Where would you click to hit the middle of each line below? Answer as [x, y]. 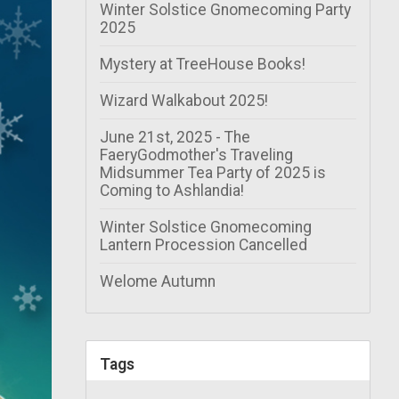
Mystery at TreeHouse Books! [203, 64]
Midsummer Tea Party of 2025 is [213, 172]
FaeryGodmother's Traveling [196, 155]
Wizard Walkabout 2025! [184, 100]
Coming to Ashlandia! [172, 190]
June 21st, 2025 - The [175, 137]
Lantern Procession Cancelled [204, 244]
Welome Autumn [158, 281]
